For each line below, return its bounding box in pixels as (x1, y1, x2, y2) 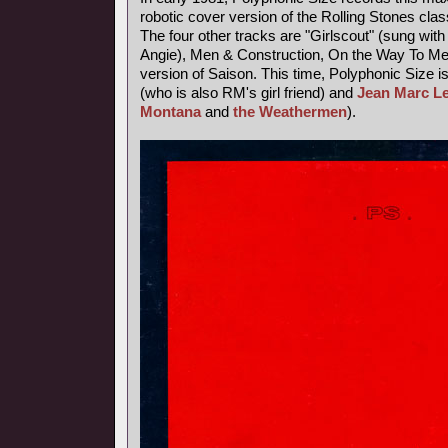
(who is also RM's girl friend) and (140, 84, 357, 101)
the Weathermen (233, 103, 347, 120)
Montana (140, 103, 201, 120)
